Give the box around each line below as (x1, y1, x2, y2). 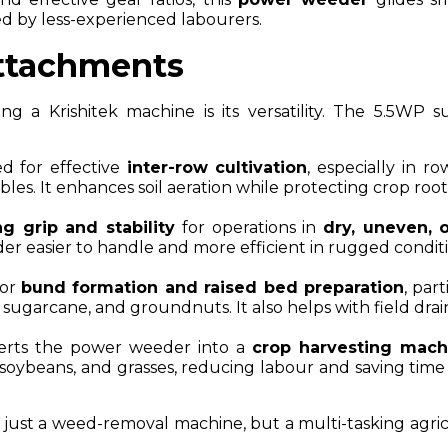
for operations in (175, 217, 323, 237)
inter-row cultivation (127, 157, 307, 177)
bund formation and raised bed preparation (21, 277, 404, 297)
